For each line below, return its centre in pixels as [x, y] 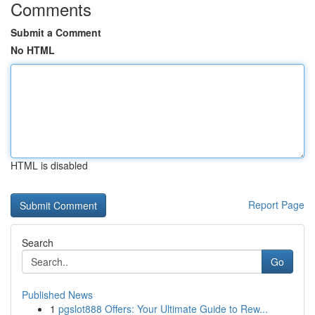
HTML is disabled [49, 165]
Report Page [276, 205]
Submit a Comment [56, 32]
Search [38, 243]
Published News [57, 295]
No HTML [33, 50]
